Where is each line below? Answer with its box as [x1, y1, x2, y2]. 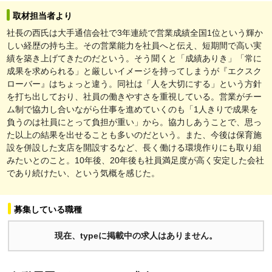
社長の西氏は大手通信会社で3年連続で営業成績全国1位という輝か [7, 27, 263, 38]
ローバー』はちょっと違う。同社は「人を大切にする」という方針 [7, 78, 262, 89]
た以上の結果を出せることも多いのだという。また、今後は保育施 [7, 129, 262, 140]
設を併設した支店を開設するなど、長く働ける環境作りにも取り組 [7, 142, 262, 152]
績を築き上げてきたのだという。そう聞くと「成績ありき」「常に [7, 53, 262, 63]
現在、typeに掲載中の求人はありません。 [55, 230, 217, 240]
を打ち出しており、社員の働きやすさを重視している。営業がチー [7, 91, 262, 101]
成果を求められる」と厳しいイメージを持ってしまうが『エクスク [7, 66, 262, 76]
